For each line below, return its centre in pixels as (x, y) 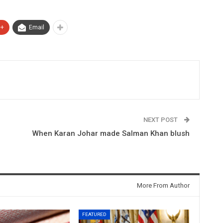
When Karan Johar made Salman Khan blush (111, 133)
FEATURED (95, 214)
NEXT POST (161, 119)
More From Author (163, 185)
